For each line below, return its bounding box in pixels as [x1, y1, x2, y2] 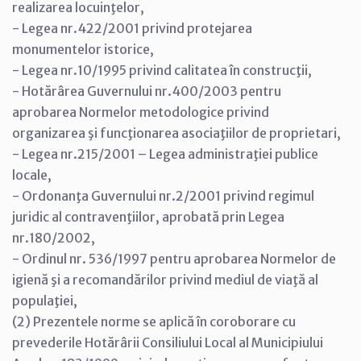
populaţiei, [12, 293, 77, 309]
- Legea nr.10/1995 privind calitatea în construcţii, [12, 62, 312, 78]
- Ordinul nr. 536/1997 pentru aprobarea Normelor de [12, 251, 336, 267]
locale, [12, 167, 52, 183]
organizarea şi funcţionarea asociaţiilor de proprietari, [12, 125, 341, 141]
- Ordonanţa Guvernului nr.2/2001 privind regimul [12, 188, 314, 204]
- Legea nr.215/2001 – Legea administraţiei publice [12, 146, 318, 162]
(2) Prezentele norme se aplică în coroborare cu [12, 313, 296, 330]
